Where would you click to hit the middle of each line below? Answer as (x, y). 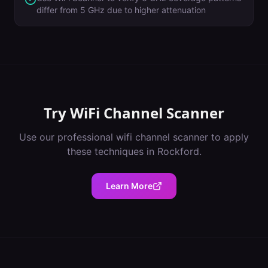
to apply (229, 137)
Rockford (178, 151)
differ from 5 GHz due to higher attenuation (121, 10)
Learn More (129, 186)
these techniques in (112, 151)
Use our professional (68, 137)
